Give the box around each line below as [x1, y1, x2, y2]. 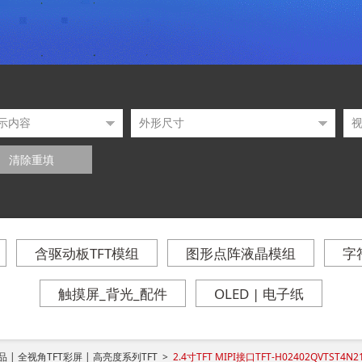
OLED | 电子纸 [214, 284, 304, 304]
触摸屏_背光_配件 [58, 284, 167, 304]
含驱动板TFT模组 [35, 244, 139, 263]
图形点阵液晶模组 [186, 244, 296, 263]
